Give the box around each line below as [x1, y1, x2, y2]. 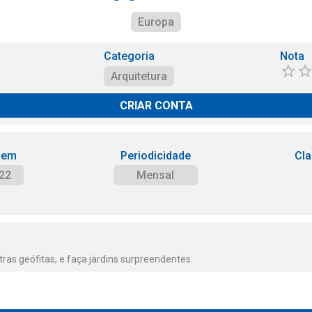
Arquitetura [111, 70, 168, 83]
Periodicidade [120, 149, 191, 162]
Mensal [136, 169, 175, 182]
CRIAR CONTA [119, 99, 193, 112]
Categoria [104, 49, 155, 63]
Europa [138, 15, 174, 29]
